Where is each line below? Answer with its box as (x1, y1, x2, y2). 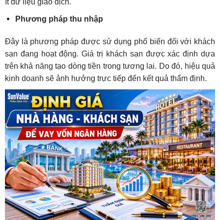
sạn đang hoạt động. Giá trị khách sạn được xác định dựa (4, 49, 216, 58)
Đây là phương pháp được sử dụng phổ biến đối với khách (4, 37, 216, 46)
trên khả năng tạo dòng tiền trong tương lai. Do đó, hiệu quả (4, 61, 216, 70)
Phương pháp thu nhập (15, 15, 103, 24)
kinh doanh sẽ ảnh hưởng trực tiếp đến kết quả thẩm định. (4, 74, 207, 82)
